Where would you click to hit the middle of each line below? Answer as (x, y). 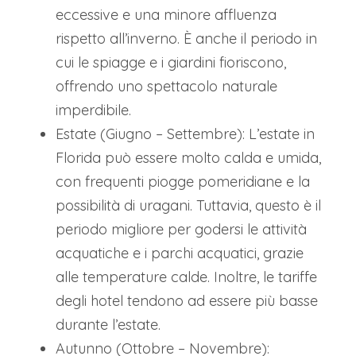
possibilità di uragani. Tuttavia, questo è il (188, 205)
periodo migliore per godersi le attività (181, 229)
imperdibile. (93, 110)
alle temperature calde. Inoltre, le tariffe (186, 277)
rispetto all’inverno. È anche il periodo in (186, 38)
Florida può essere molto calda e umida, (188, 157)
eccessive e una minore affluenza (166, 14)
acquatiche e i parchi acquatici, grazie (180, 253)
